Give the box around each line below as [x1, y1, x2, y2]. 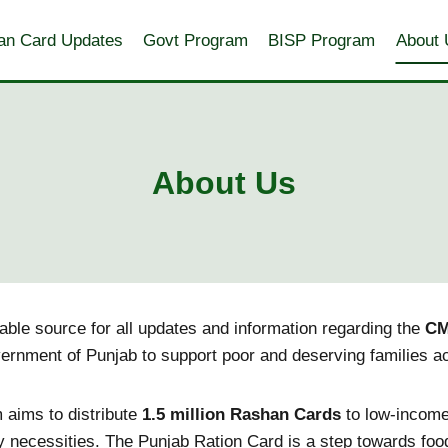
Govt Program [142, 30, 248, 50]
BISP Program [268, 30, 376, 50]
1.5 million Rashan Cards [142, 405, 341, 424]
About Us [152, 165, 296, 201]
